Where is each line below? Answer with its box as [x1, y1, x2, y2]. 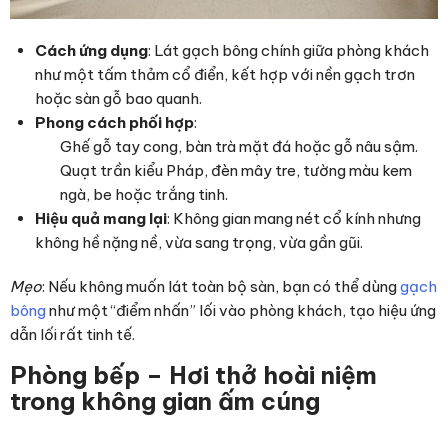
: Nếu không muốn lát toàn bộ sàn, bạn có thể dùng [42, 277, 400, 297]
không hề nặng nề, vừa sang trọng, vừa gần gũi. [35, 233, 363, 253]
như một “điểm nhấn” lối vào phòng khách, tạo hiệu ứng [46, 301, 436, 321]
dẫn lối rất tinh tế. [10, 325, 135, 345]
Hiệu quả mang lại [35, 209, 167, 229]
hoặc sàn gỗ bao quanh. [35, 89, 202, 109]
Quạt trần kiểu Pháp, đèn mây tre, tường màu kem [60, 161, 412, 181]
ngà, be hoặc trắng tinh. [60, 185, 228, 205]
